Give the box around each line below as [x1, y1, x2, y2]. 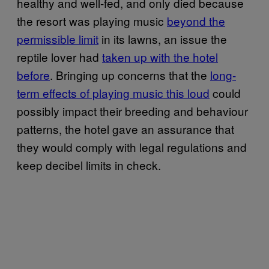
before [17, 66, 50, 83]
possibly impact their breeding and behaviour [17, 102, 248, 119]
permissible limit [17, 30, 98, 47]
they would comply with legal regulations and [17, 138, 247, 155]
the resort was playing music [17, 12, 167, 29]
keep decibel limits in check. [17, 156, 161, 173]
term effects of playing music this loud [17, 84, 210, 101]
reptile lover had [17, 48, 102, 65]
